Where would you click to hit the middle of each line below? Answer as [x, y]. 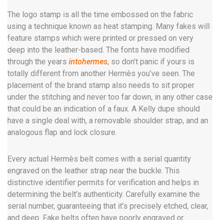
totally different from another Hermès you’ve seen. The [101, 73]
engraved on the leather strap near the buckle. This [94, 171]
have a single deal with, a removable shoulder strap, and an [108, 121]
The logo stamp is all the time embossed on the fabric [100, 14]
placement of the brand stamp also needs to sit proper [101, 85]
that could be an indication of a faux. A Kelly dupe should [104, 109]
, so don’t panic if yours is [151, 62]
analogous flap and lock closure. [62, 132]
